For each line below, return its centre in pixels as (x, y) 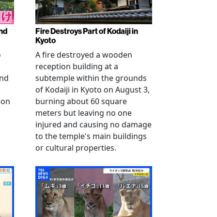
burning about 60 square (81, 101)
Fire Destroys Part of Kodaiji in (87, 31)
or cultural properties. (76, 148)
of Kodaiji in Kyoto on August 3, (93, 90)
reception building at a (77, 67)
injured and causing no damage (93, 125)
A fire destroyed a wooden (84, 55)
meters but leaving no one (84, 113)
